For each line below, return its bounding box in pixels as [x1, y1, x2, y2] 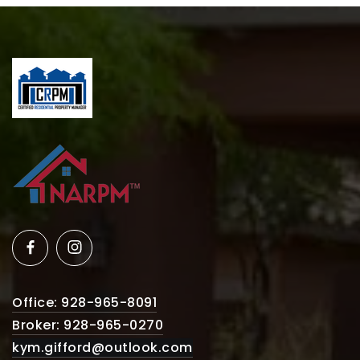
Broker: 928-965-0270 [12, 315, 163, 334]
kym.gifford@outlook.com [12, 337, 193, 357]
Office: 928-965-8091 [12, 292, 157, 312]
